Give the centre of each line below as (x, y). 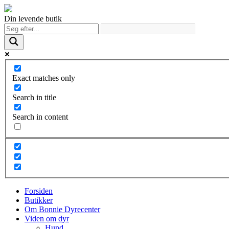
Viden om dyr (47, 219)
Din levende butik (33, 19)
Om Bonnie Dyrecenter (62, 210)
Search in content (40, 117)
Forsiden (39, 191)
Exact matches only (44, 78)
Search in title (34, 97)
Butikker (39, 200)
